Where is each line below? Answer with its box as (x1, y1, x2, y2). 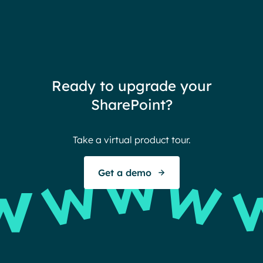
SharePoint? (90, 96, 173, 113)
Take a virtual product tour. (72, 134, 191, 146)
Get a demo (97, 167, 151, 178)
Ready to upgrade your (51, 77, 212, 95)
